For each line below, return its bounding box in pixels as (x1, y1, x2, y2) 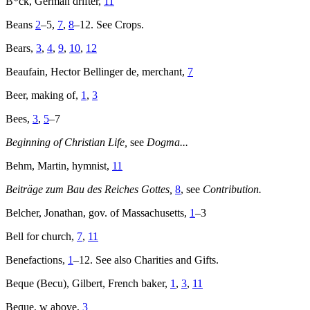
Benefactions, (6, 254, 68, 266)
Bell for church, (6, 230, 77, 243)
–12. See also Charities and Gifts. (73, 254, 219, 266)
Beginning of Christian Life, (6, 136, 127, 149)
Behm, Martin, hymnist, (6, 160, 112, 172)
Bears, (6, 42, 36, 55)
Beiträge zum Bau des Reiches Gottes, (6, 183, 172, 196)
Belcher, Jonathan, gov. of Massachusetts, (6, 207, 190, 219)
